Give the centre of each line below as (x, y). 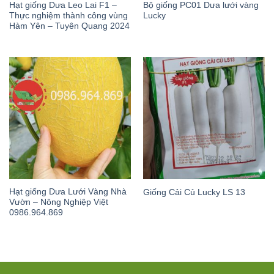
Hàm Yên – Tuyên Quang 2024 (69, 26)
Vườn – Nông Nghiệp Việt (58, 202)
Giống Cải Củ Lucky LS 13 (194, 192)
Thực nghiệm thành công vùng (68, 16)
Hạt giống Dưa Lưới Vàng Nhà (68, 192)
